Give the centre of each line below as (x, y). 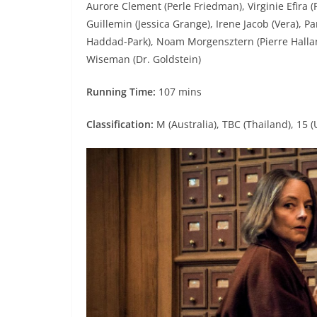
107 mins (180, 92)
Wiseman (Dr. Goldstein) (144, 59)
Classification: (120, 125)
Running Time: (122, 92)
